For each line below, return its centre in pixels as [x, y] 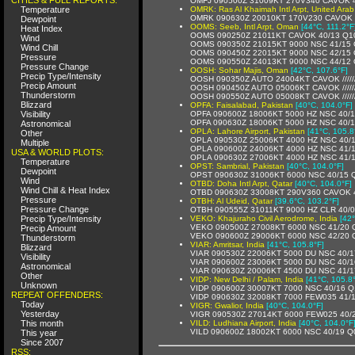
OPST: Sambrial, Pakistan [237, 166]
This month [42, 323]
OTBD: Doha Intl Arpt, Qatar [241, 183]
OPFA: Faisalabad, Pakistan [242, 105]
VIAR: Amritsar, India [227, 244]
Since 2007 [42, 342]
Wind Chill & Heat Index [65, 190]
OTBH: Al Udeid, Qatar [231, 200]
